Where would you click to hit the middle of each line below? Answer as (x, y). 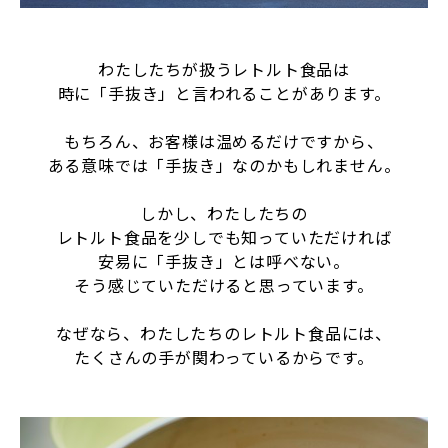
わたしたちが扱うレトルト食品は (223, 68)
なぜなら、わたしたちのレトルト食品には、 (224, 332)
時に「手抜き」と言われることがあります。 (224, 92)
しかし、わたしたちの (224, 212)
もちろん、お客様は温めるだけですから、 (224, 140)
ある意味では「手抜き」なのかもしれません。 (224, 164)
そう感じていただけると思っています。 (224, 284)
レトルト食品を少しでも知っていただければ (224, 236)
